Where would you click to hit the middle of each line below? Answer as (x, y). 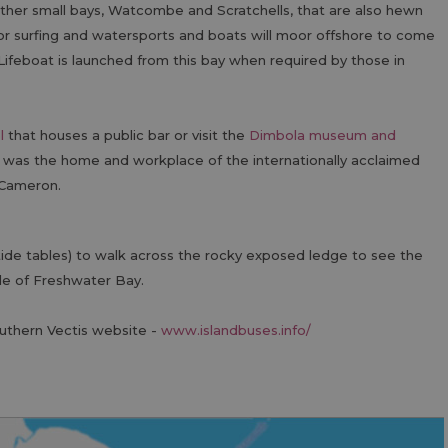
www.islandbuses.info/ (236, 330)
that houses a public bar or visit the (126, 135)
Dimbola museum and (322, 135)
